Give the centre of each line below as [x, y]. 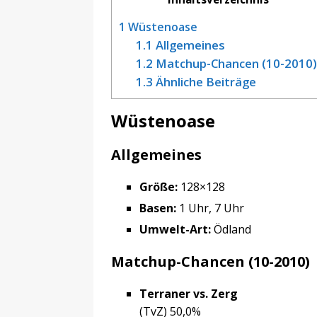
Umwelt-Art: [175, 230]
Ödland [231, 230]
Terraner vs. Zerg [189, 294]
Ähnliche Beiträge [204, 82]
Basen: [158, 208]
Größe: [158, 187]
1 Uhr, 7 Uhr [210, 208]
